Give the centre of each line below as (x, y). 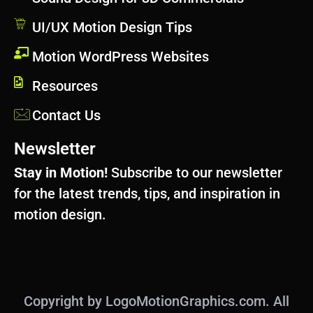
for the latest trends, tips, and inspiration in (147, 193)
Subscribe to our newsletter (195, 172)
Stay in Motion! (61, 172)
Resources (65, 86)
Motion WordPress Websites (121, 56)
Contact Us (67, 115)
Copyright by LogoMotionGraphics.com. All (156, 301)
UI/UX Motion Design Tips (112, 27)
